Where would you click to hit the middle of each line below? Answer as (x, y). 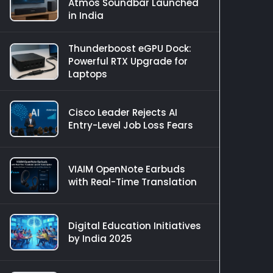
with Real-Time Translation (133, 182)
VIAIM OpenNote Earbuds (127, 169)
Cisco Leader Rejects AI (123, 112)
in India (86, 16)
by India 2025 (100, 239)
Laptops (88, 74)
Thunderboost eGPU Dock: (130, 48)
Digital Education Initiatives (135, 226)
